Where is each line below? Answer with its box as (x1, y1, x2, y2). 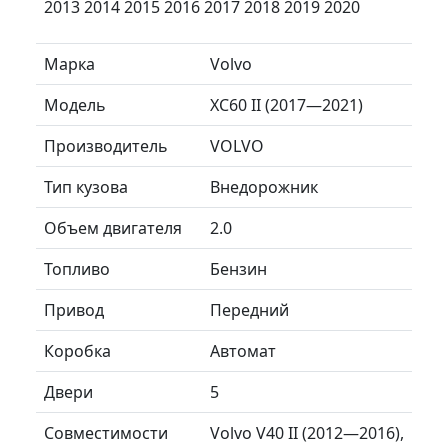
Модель (44, 93, 106, 116)
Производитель (44, 134, 168, 157)
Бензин (210, 257, 267, 280)
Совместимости (44, 421, 168, 444)
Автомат (210, 339, 276, 362)
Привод (44, 298, 104, 321)
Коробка (44, 339, 111, 362)
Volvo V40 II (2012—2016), (210, 421, 404, 444)
